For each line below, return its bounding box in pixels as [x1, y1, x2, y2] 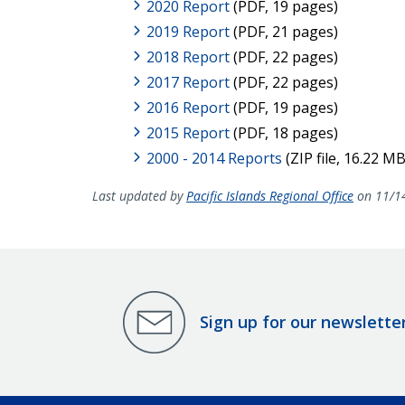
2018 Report [146, 46, 230, 67]
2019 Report [146, 21, 230, 42]
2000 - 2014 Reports [146, 147, 282, 168]
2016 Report [146, 97, 230, 118]
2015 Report [146, 122, 230, 143]
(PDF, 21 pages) [230, 21, 338, 42]
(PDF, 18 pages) [230, 122, 338, 143]
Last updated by [92, 186, 186, 204]
